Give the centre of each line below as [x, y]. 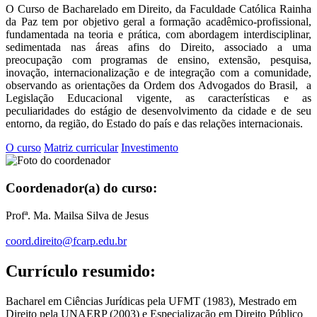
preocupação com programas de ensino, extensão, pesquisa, [158, 60]
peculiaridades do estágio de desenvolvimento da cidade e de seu [158, 111]
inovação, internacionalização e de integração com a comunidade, [158, 73]
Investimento [150, 148]
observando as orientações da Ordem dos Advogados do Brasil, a [158, 86]
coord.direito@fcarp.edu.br [66, 241]
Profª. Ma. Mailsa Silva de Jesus [77, 215]
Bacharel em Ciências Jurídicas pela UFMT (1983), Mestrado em [151, 301]
